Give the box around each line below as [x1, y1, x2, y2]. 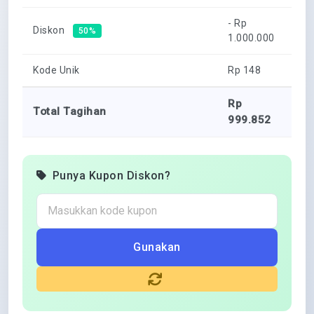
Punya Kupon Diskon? [52, 169, 170, 182]
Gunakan [133, 240, 181, 254]
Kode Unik [33, 64, 80, 76]
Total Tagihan [33, 105, 107, 118]
